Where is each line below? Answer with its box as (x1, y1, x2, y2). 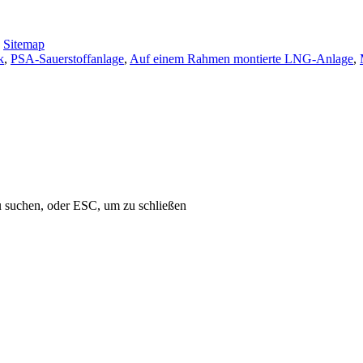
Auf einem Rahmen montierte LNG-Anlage (130, 51, 353, 66)
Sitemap (3, 36, 45, 51)
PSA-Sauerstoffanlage (11, 51, 124, 66)
